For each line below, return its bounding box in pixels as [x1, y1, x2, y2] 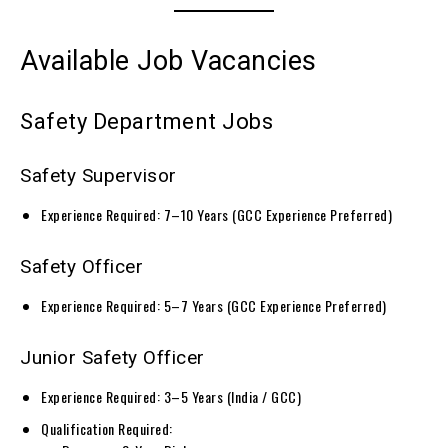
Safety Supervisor [20, 163, 177, 187]
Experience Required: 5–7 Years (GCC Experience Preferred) [41, 294, 387, 316]
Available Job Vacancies [20, 44, 317, 77]
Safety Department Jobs [20, 108, 273, 134]
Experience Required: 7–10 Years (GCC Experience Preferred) [41, 203, 392, 225]
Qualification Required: [41, 417, 173, 439]
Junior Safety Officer [20, 345, 205, 369]
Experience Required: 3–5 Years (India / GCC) [41, 385, 301, 407]
